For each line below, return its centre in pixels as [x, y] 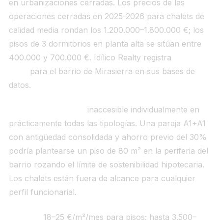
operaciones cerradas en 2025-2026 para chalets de [106, 16]
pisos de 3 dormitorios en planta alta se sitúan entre [105, 43]
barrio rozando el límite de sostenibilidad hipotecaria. [106, 165]
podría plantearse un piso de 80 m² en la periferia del [108, 151]
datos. [20, 85]
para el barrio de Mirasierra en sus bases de [111, 71]
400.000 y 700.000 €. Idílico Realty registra [91, 57]
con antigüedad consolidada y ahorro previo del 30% [108, 137]
